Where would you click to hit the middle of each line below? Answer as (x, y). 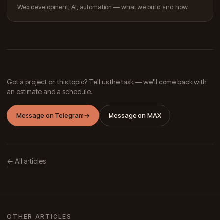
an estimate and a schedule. (50, 92)
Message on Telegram (50, 116)
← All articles (26, 161)
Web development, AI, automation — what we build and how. (103, 7)
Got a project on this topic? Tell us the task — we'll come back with (107, 82)
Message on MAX (135, 116)
